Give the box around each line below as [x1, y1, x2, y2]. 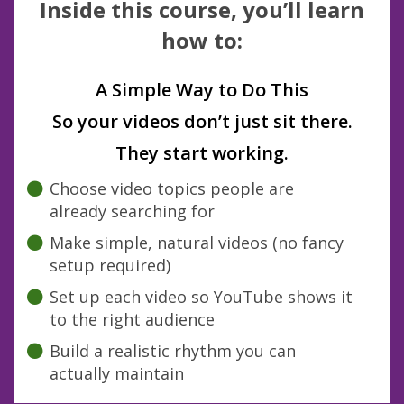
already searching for [50, 200, 219, 223]
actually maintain [50, 363, 184, 385]
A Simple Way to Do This [96, 78, 308, 103]
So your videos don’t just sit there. [51, 109, 353, 134]
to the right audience [50, 308, 219, 331]
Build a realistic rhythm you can [49, 340, 296, 363]
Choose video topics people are [49, 178, 294, 200]
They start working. [115, 141, 289, 166]
